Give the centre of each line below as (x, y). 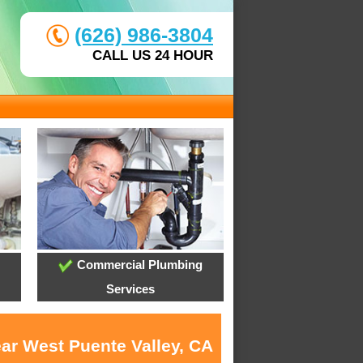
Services (130, 289)
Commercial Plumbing (138, 265)
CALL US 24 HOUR (153, 56)
